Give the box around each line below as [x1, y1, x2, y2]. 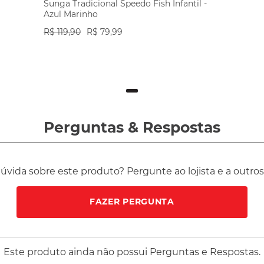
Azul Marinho [44, 8, 98, 19]
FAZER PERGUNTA [90, 196, 174, 207]
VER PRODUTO [107, 55, 157, 64]
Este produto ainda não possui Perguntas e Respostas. [4, 246, 260, 258]
